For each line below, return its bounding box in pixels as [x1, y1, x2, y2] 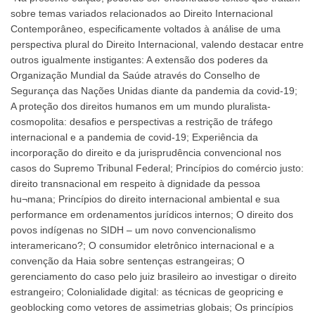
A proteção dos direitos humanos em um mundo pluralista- [11, 100, 271, 112]
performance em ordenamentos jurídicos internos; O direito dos [11, 208, 293, 220]
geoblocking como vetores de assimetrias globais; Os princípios [11, 301, 293, 313]
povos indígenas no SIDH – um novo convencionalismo [11, 224, 256, 236]
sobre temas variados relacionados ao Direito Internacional [11, 7, 273, 19]
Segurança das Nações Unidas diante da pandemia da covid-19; [11, 84, 297, 96]
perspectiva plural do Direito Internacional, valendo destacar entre [11, 38, 304, 50]
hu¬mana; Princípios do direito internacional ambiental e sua [11, 193, 280, 205]
